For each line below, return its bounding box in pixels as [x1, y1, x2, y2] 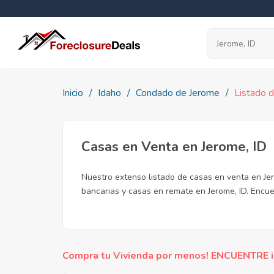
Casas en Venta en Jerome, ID [81, 138, 267, 156]
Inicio [62, 86, 83, 100]
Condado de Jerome [136, 86, 220, 100]
